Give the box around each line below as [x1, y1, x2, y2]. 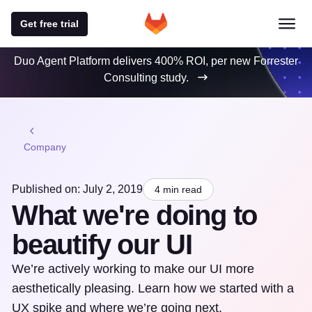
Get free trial [20, 17, 79, 29]
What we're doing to [12, 200, 258, 231]
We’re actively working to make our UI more [12, 262, 254, 276]
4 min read [155, 184, 202, 195]
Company [24, 141, 66, 153]
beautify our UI [12, 229, 193, 260]
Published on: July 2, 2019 [12, 183, 143, 195]
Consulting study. [104, 72, 189, 84]
